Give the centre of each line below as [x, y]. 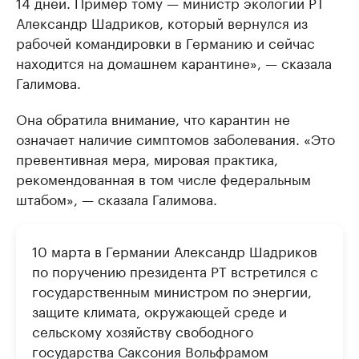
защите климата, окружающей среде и [159, 310]
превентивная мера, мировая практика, [147, 158]
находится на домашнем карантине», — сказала [174, 62]
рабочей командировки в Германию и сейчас [165, 42]
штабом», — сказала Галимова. [117, 198]
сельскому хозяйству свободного [143, 330]
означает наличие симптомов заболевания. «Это [175, 138]
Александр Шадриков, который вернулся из [162, 22]
